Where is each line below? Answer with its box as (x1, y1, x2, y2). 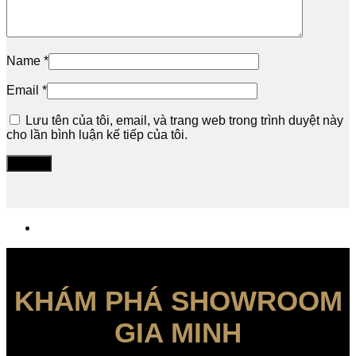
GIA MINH (114, 317, 242, 349)
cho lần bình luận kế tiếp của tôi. (6, 128, 188, 142)
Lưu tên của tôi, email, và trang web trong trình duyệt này (25, 114, 343, 128)
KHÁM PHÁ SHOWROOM (14, 285, 342, 317)
